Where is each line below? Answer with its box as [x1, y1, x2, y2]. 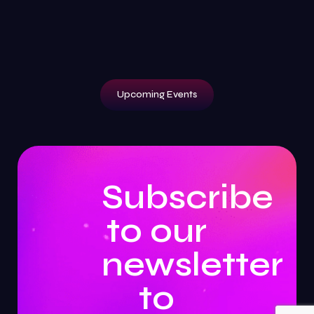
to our [107, 211, 207, 251]
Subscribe [101, 177, 273, 217]
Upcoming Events [117, 89, 197, 100]
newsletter [101, 245, 283, 285]
